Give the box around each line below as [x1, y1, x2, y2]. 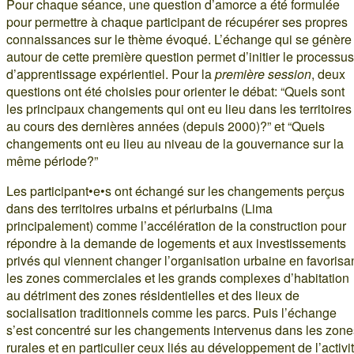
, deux [311, 65, 345, 83]
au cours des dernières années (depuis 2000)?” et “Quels [6, 117, 325, 135]
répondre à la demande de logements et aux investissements [6, 234, 346, 252]
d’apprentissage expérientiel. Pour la [6, 65, 215, 83]
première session [215, 65, 311, 83]
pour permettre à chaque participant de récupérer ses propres [6, 13, 348, 31]
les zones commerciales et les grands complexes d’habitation [6, 269, 349, 287]
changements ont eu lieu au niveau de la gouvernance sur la [6, 134, 344, 153]
